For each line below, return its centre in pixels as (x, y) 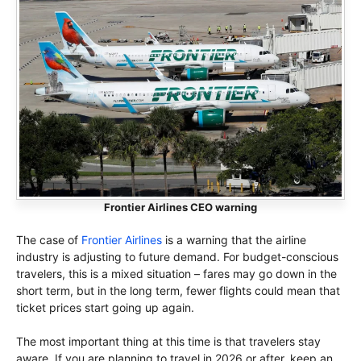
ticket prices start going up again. (105, 308)
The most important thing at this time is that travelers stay (168, 342)
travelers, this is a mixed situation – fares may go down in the (176, 274)
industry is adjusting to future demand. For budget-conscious (177, 257)
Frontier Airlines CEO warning (180, 207)
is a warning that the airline (234, 240)
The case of (49, 240)
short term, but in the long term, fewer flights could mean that (178, 291)
